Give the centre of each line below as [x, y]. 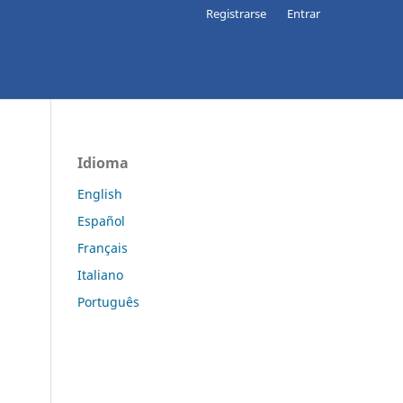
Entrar [304, 13]
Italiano [100, 274]
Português [108, 301]
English [100, 193]
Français [103, 247]
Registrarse [237, 13]
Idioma [103, 162]
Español [101, 220]
